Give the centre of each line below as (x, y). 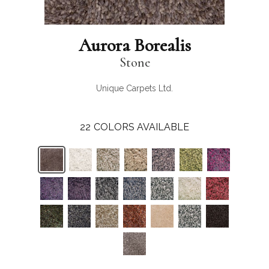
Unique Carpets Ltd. (134, 88)
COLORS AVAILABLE (141, 127)
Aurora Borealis (134, 45)
